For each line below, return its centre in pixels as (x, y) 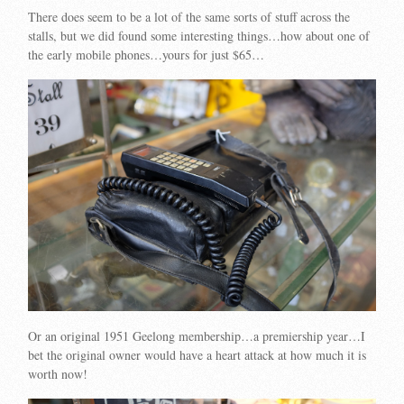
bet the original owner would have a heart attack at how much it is (197, 354)
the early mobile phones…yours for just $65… (147, 55)
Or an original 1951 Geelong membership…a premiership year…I (197, 335)
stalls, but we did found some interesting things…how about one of (199, 36)
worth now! (58, 373)
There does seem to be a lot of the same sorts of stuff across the (189, 17)
